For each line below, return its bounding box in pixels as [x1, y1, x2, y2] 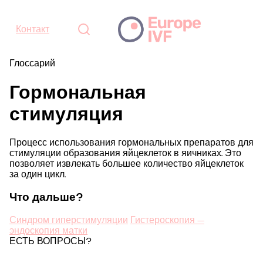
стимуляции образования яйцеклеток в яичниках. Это [9, 149, 241, 159]
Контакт [16, 25, 49, 35]
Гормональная [9, 84, 146, 102]
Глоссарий [9, 59, 55, 69]
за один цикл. [9, 170, 66, 180]
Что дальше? [9, 193, 83, 204]
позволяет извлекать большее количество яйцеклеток [9, 160, 244, 169]
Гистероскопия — [130, 215, 204, 225]
